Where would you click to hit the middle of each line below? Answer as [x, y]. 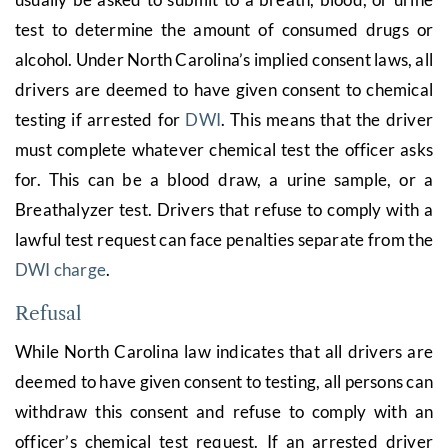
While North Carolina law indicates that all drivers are [224, 351]
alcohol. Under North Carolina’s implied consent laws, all [224, 59]
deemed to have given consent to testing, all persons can [224, 381]
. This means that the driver [326, 119]
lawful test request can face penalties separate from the [224, 239]
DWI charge [60, 269]
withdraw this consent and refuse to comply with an [224, 411]
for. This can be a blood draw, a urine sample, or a [224, 179]
